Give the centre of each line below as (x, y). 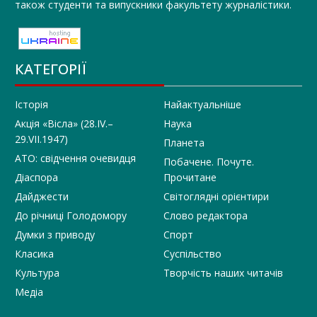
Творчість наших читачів (223, 272)
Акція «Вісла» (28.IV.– (64, 123)
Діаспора (36, 177)
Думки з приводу (54, 234)
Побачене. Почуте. (208, 161)
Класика (34, 253)
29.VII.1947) (41, 139)
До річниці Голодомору (70, 215)
